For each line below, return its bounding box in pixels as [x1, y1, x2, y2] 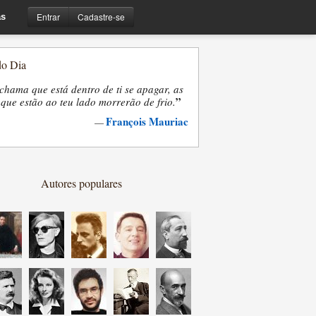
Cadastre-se [78, 10, 125, 23]
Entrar [37, 10, 60, 23]
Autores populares [40, 176, 122, 190]
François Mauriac [106, 114, 188, 129]
